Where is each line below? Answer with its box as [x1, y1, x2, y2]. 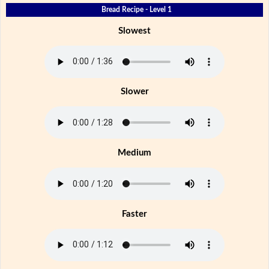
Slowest [118, 26, 151, 35]
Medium [118, 148, 151, 158]
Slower [120, 87, 149, 97]
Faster [122, 209, 147, 219]
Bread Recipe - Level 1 [101, 5, 172, 13]
